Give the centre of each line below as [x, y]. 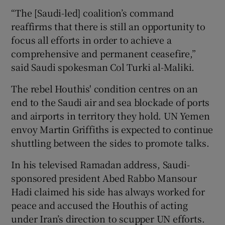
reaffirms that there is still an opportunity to [108, 26]
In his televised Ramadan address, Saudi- [100, 164]
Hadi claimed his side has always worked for [108, 191]
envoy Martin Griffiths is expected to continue [112, 129]
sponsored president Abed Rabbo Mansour [104, 178]
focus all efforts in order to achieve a [91, 39]
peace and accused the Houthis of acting [99, 205]
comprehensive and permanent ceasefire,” [103, 53]
